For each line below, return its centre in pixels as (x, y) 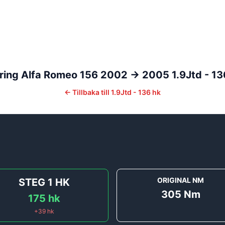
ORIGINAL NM (181, 180)
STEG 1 (36, 183)
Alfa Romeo (49, 75)
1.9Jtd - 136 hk (136, 92)
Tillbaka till (91, 92)
